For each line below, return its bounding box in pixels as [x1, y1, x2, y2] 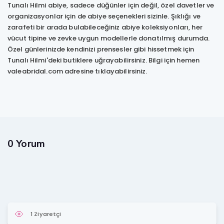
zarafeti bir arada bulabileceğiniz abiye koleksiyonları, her [7, 22, 202, 32]
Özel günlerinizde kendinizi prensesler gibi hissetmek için [7, 44, 194, 54]
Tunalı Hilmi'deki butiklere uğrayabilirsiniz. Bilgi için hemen [7, 55, 200, 65]
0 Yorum [7, 136, 45, 150]
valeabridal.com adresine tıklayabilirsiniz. [7, 66, 147, 76]
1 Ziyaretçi [30, 209, 61, 218]
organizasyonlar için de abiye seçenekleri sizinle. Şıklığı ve [7, 11, 200, 21]
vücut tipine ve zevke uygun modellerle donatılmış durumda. [7, 33, 210, 43]
